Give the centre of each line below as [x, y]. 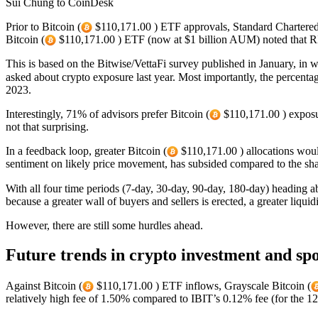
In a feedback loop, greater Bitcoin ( [86, 150]
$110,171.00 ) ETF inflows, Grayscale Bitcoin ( [202, 285]
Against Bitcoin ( [44, 285]
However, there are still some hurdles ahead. [104, 225]
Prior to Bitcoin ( [43, 26]
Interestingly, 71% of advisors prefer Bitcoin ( [108, 114]
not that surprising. [47, 126]
